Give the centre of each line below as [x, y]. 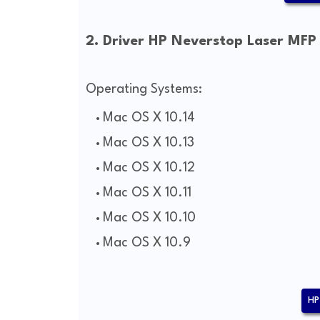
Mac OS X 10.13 [148, 143]
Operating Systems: [144, 90]
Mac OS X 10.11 [147, 193]
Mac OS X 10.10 [149, 218]
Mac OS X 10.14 [149, 118]
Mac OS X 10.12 [149, 168]
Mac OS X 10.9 [146, 243]
